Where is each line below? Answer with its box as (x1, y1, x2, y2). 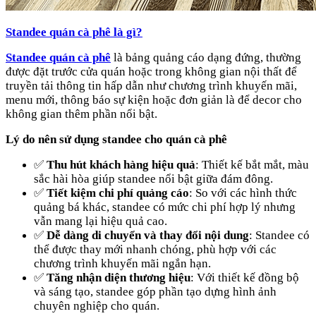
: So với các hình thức (189, 186, 297, 200)
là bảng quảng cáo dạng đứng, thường (111, 50, 301, 64)
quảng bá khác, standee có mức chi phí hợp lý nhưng (34, 200, 296, 214)
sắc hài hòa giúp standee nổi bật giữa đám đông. (34, 171, 273, 186)
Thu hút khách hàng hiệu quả (47, 157, 195, 171)
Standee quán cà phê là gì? (6, 25, 142, 39)
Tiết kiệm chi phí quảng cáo (47, 186, 189, 200)
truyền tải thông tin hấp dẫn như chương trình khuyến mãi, (6, 78, 297, 92)
